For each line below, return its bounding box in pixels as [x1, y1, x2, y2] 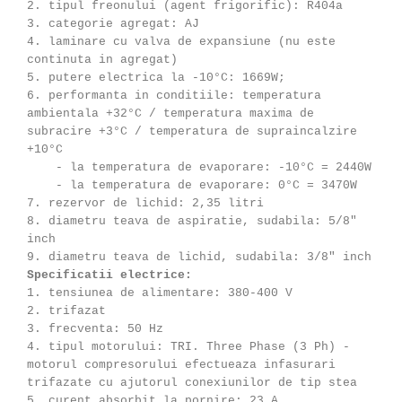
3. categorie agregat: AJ [27, 16, 199, 31]
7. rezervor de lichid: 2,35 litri [27, 196, 264, 210]
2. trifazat [27, 303, 106, 318]
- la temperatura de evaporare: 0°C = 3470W [27, 178, 357, 192]
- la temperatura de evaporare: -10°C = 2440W [27, 160, 371, 174]
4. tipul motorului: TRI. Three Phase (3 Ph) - [27, 339, 350, 354]
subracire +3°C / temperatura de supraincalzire [27, 124, 357, 138]
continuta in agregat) [27, 52, 178, 66]
